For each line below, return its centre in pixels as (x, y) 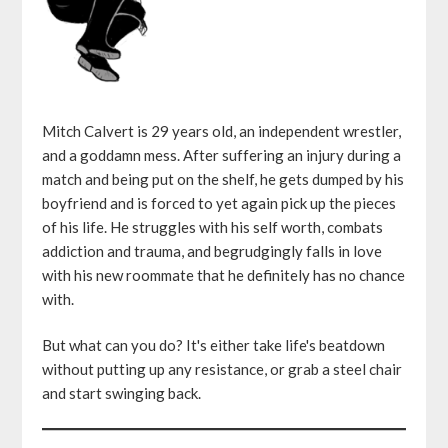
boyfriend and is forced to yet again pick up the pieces (219, 202)
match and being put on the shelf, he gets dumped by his (223, 178)
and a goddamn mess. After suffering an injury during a (222, 154)
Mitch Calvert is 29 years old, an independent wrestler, (222, 130)
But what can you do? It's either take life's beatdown (214, 345)
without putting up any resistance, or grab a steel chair (222, 369)
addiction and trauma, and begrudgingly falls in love (212, 250)
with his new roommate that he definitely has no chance (224, 274)
